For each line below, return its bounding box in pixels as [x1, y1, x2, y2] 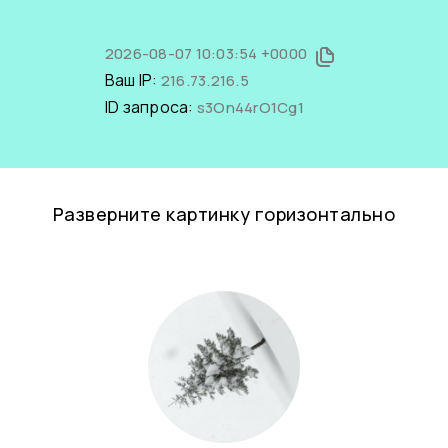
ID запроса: [104, 96, 197, 118]
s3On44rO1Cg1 [196, 97, 304, 118]
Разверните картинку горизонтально [52, 202, 396, 226]
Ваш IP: [104, 69, 161, 91]
